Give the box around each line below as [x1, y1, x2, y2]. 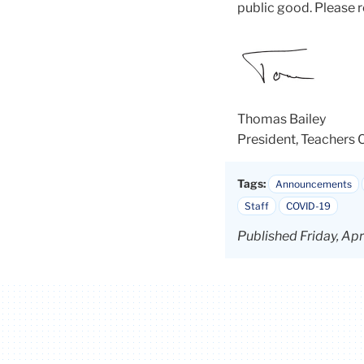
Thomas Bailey [237, 110, 326, 127]
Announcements [275, 177, 352, 190]
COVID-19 [286, 199, 331, 212]
